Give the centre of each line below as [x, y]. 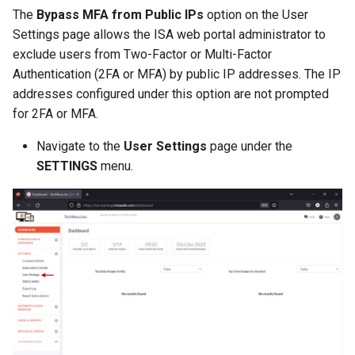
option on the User [256, 14]
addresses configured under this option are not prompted [171, 94]
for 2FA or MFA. [55, 113]
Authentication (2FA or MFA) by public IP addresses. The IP [177, 74]
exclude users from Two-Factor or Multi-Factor [142, 54]
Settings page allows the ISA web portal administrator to [169, 34]
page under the [250, 146]
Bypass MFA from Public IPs [120, 14]
